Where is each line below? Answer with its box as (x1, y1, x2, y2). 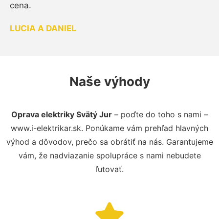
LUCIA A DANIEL (10, 23, 76, 33)
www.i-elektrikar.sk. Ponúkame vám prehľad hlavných (11, 123, 208, 133)
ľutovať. (95, 164, 124, 174)
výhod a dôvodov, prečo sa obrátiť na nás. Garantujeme (6, 136, 213, 147)
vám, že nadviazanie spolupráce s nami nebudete (18, 150, 201, 160)
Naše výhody (69, 73, 150, 89)
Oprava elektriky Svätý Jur (11, 109, 112, 119)
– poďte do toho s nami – (112, 109, 208, 119)
